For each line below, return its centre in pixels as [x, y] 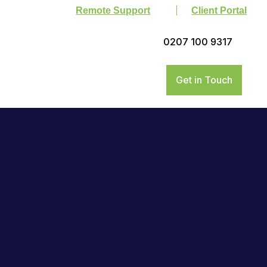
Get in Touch [204, 80]
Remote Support [113, 10]
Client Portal [219, 10]
